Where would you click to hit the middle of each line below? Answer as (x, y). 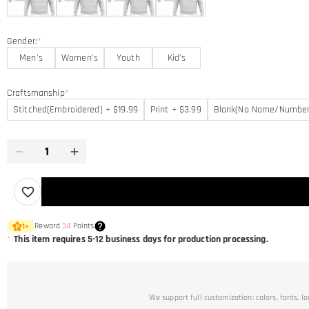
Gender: (22, 41)
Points (82, 226)
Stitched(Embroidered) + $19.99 (76, 110)
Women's (80, 58)
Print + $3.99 (176, 110)
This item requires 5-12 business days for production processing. (142, 239)
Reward (49, 226)
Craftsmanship (36, 93)
